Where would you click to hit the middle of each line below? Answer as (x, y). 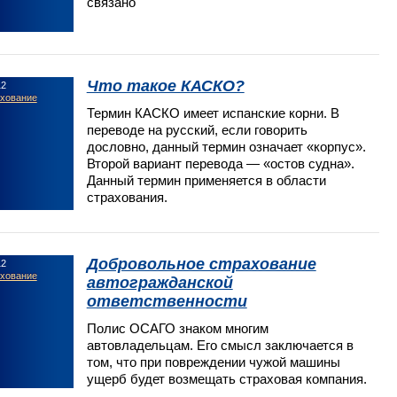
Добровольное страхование (201, 264)
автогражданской (160, 282)
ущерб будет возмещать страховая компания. (226, 378)
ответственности (167, 301)
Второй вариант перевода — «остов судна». (220, 163)
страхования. (127, 197)
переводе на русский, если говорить (197, 129)
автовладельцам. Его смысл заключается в (220, 345)
